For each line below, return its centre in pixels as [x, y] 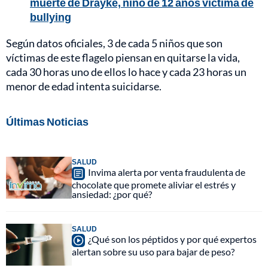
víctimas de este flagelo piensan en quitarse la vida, [123, 57]
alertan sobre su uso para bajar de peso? [153, 251]
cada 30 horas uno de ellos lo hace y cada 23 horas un [126, 71]
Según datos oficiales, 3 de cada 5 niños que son [114, 43]
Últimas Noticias [47, 121]
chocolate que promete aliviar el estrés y [154, 184]
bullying [51, 16]
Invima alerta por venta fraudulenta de [167, 172]
